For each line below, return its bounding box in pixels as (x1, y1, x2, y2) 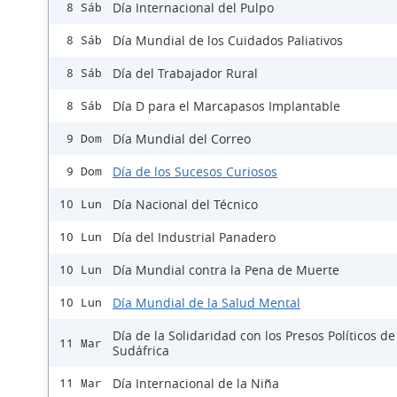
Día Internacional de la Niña (113, 375, 279, 393)
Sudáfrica (113, 342, 169, 360)
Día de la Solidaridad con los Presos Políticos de (113, 327, 395, 345)
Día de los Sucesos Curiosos (113, 163, 277, 181)
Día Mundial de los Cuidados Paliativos (113, 32, 343, 50)
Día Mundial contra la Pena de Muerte (113, 261, 339, 279)
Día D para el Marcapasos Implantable (113, 97, 340, 115)
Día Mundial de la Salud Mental (113, 294, 300, 312)
